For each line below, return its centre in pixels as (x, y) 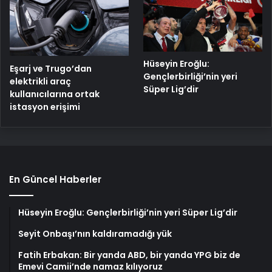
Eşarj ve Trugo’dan (51, 68)
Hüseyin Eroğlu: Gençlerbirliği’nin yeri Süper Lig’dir (128, 212)
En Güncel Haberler (55, 179)
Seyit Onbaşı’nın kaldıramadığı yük (95, 233)
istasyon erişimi (45, 107)
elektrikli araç (40, 81)
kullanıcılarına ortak (55, 94)
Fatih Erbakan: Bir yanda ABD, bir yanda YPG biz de (129, 255)
